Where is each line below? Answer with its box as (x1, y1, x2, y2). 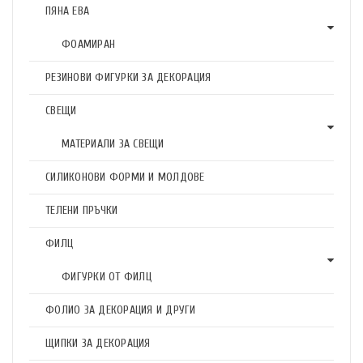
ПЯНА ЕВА (45, 4, 89, 18)
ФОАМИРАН (62, 37, 115, 51)
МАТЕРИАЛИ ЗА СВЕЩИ (62, 137, 164, 151)
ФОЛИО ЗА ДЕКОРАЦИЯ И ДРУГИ (45, 303, 196, 317)
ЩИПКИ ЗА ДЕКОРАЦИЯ (45, 336, 151, 350)
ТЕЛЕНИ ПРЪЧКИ (45, 203, 118, 217)
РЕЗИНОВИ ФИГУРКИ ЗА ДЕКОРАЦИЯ (45, 70, 211, 84)
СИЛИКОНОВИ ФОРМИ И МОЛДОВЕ (45, 170, 205, 184)
